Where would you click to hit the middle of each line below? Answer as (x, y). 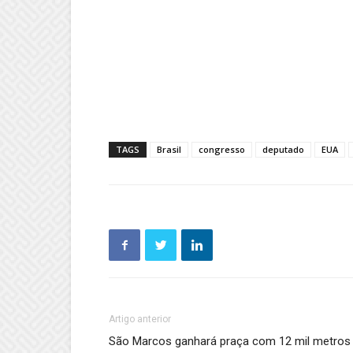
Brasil (169, 150)
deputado (283, 150)
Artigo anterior (140, 320)
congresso (222, 150)
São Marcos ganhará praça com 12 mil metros (230, 342)
